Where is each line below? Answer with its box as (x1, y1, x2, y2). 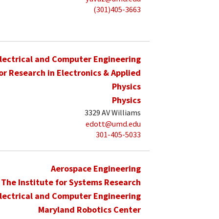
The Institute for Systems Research (1, 176, 141, 188)
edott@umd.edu (86, 118, 141, 129)
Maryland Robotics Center (38, 203, 141, 215)
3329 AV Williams (85, 108, 141, 118)
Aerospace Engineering (51, 162, 141, 174)
